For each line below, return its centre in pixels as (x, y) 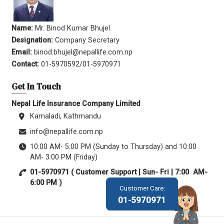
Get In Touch (36, 87)
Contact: (26, 64)
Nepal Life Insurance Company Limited (76, 103)
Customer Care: (142, 188)
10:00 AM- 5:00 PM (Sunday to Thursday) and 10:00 (113, 147)
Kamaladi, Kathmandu (65, 116)
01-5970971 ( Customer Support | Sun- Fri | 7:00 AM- (119, 172)
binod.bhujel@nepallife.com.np (83, 52)
